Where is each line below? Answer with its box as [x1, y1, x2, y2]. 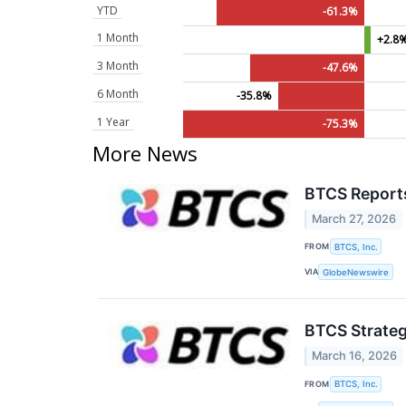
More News [92, 139, 198, 167]
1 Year [97, 113, 130, 130]
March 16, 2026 [312, 349, 398, 363]
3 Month [97, 57, 139, 73]
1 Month [97, 29, 139, 45]
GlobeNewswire [323, 266, 390, 277]
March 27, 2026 [312, 211, 397, 226]
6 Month [97, 85, 139, 101]
